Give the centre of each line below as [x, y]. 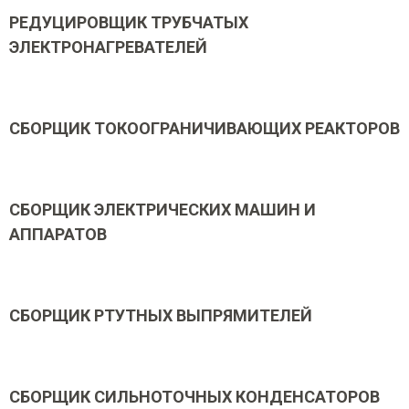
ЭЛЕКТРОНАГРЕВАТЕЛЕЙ [108, 47]
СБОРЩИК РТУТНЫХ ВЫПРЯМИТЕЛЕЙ [161, 315]
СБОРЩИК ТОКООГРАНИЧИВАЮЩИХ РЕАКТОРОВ [204, 128]
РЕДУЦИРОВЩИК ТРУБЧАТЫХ [129, 22]
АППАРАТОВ [58, 234]
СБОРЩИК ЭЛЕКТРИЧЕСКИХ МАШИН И [163, 210]
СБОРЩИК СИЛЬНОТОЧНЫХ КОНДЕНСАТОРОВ [194, 397]
